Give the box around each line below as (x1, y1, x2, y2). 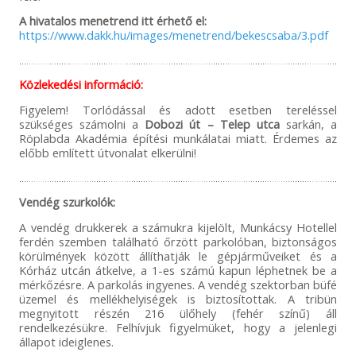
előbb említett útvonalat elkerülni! (18, 145, 196, 161)
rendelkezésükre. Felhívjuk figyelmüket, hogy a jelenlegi (18, 319, 338, 336)
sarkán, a (279, 116, 338, 133)
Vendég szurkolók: (18, 194, 115, 211)
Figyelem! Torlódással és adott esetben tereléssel (18, 102, 338, 118)
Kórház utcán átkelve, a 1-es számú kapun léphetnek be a (18, 262, 338, 279)
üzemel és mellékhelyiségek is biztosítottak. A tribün (18, 291, 338, 308)
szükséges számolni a (18, 116, 145, 133)
